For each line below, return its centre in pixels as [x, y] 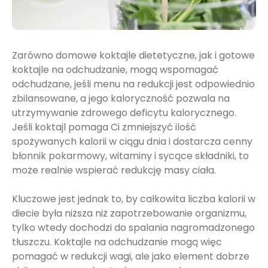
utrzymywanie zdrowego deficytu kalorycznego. [124, 113]
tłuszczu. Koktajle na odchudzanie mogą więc [117, 242]
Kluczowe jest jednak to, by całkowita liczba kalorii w [134, 199]
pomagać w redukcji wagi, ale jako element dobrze [131, 256]
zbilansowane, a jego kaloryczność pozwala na [121, 98]
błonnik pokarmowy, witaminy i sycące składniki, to [130, 156]
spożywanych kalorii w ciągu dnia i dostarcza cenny [132, 141]
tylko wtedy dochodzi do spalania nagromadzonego [133, 228]
